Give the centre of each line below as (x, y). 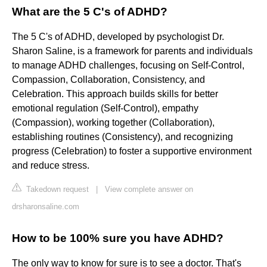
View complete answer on (149, 190)
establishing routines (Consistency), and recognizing (122, 137)
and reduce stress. (52, 166)
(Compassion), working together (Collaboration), (113, 123)
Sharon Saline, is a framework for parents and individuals (132, 51)
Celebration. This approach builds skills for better (115, 94)
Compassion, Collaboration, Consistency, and (108, 80)
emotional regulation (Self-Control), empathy (105, 108)
